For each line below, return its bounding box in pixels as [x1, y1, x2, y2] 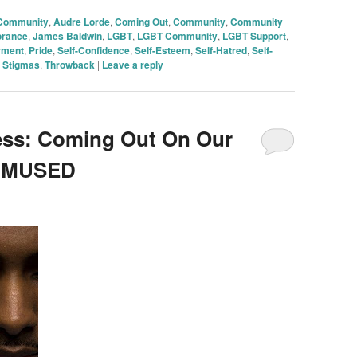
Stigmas [2, 57, 40, 72]
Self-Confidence [57, 42, 130, 57]
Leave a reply [101, 57, 163, 72]
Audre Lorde [53, 14, 110, 29]
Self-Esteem [134, 42, 190, 57]
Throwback [44, 57, 95, 72]
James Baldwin [32, 28, 102, 43]
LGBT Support [222, 28, 286, 43]
